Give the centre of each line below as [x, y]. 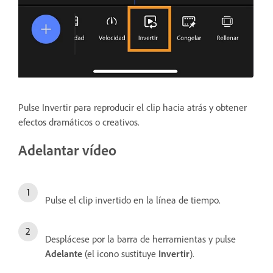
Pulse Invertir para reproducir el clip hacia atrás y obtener [133, 107]
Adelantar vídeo [67, 150]
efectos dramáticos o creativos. [79, 122]
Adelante [64, 253]
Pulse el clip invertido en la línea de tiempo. [133, 200]
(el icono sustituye [120, 253]
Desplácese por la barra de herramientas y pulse [140, 239]
